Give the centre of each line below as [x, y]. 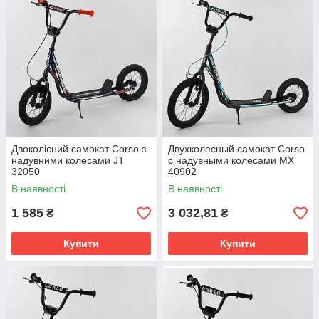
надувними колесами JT [68, 160]
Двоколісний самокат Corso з [79, 149]
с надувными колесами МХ [231, 160]
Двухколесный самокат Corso [236, 149]
